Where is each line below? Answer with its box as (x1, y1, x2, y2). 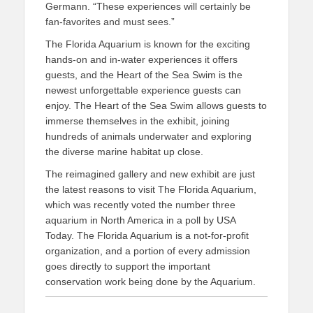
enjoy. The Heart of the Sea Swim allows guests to (45, 100, 267, 111)
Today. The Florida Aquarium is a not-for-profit (45, 230, 249, 241)
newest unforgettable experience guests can (45, 85, 241, 96)
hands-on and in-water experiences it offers (45, 54, 238, 65)
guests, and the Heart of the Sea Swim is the (45, 69, 242, 80)
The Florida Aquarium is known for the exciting (45, 38, 250, 50)
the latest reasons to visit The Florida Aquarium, (45, 184, 256, 195)
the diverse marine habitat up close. (45, 146, 203, 157)
